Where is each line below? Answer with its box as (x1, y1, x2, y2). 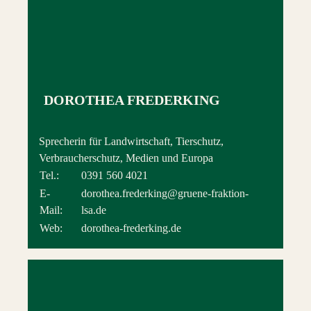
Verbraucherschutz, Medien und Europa (39, 152, 213, 165)
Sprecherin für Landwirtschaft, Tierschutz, (39, 135, 224, 148)
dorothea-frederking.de (81, 222, 181, 235)
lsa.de (81, 204, 106, 217)
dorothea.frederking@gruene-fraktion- (81, 187, 249, 200)
